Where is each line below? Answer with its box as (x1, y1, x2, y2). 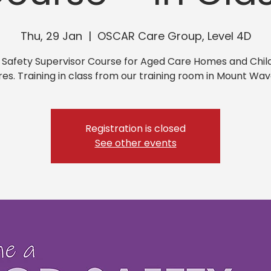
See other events (94, 136, 177, 150)
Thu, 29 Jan (20, 28, 82, 44)
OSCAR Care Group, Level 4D (97, 28, 251, 44)
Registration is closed (85, 122, 186, 135)
